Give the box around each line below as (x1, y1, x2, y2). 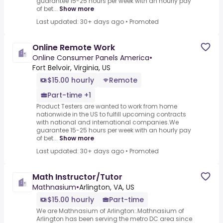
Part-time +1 (47, 90, 91, 101)
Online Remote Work (32, 42, 115, 54)
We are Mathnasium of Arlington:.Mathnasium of (36, 207, 184, 216)
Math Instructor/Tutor (32, 171, 122, 183)
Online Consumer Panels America (32, 53, 149, 63)
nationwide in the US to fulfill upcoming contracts (36, 110, 186, 119)
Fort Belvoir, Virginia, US (32, 63, 111, 73)
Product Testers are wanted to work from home (36, 102, 177, 111)
